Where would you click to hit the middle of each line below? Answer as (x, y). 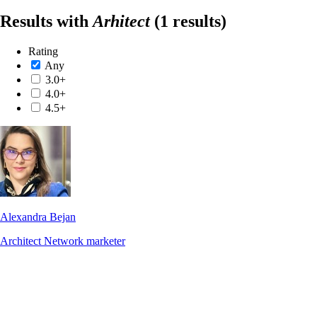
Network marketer (85, 241)
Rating (43, 51)
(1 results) (190, 21)
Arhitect (121, 21)
